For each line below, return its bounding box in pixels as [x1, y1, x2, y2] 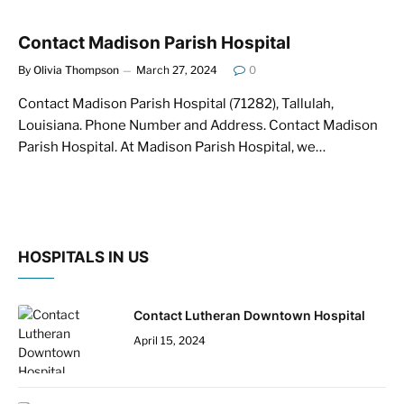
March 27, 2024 [136, 62, 217, 77]
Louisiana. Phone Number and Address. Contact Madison [18, 116, 378, 133]
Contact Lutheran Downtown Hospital [133, 307, 365, 323]
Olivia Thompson [33, 62, 119, 77]
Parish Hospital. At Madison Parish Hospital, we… [18, 138, 326, 155]
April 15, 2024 [133, 333, 206, 347]
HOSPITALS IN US [18, 247, 149, 266]
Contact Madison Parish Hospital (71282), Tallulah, [18, 95, 334, 112]
